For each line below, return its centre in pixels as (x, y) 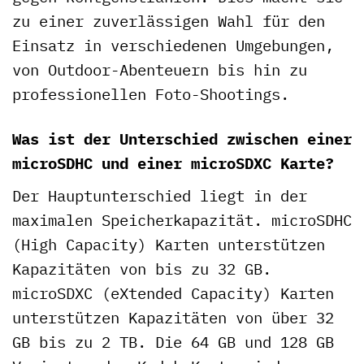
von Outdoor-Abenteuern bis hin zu (160, 70)
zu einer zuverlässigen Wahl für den (169, 21)
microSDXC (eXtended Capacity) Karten (173, 292)
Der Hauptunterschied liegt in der (160, 195)
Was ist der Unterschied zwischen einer (182, 139)
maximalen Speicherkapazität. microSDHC (182, 219)
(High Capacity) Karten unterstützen (169, 244)
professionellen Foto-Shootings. (151, 94)
